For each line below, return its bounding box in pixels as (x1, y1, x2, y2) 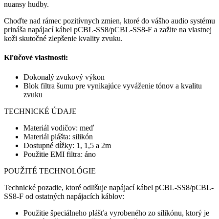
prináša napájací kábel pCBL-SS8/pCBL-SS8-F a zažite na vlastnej (4, 25, 212, 34)
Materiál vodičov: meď (23, 123, 94, 132)
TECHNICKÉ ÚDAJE (4, 107, 77, 115)
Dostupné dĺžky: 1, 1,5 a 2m (23, 141, 111, 150)
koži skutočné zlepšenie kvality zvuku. (4, 34, 123, 43)
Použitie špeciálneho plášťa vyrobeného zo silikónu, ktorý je (23, 208, 209, 217)
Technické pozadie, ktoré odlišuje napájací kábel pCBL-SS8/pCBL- (4, 183, 214, 192)
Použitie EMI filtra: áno (23, 150, 96, 158)
